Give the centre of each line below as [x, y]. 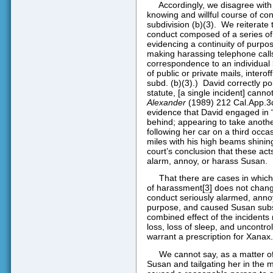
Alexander [166, 103]
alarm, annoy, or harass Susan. [207, 161]
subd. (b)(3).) [172, 83]
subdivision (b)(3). [181, 25]
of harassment [174, 188]
